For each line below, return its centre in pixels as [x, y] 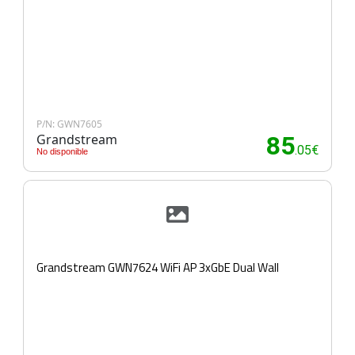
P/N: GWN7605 [69, 124]
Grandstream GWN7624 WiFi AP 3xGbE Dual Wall [158, 267]
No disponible [62, 151]
